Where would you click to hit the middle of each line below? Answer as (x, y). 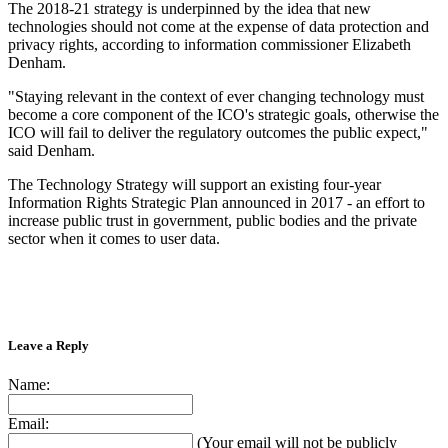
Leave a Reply (48, 345)
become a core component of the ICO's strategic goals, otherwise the (223, 114)
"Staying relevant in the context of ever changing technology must (216, 96)
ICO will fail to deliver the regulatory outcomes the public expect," (218, 132)
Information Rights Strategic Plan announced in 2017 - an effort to (216, 202)
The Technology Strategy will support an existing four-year (194, 184)
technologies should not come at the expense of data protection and (218, 26)
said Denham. (51, 150)
